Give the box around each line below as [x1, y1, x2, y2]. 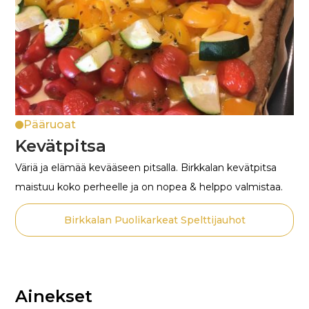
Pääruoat [23, 117, 77, 131]
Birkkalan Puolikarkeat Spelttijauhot [63, 213, 246, 226]
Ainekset [15, 286, 93, 306]
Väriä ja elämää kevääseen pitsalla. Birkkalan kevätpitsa [15, 161, 277, 174]
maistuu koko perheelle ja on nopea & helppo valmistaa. [15, 180, 283, 193]
